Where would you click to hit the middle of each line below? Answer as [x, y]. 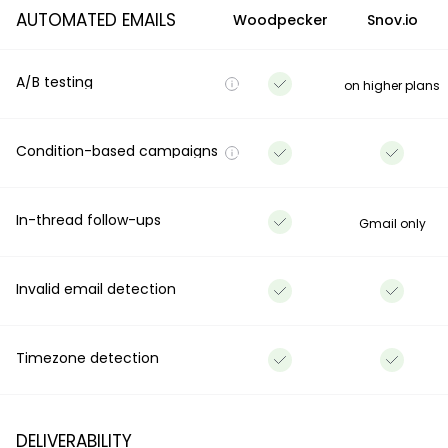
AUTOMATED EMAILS [96, 20]
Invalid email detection [96, 289]
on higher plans [392, 86]
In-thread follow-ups [88, 220]
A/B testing [54, 82]
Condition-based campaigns [117, 151]
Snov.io [392, 20]
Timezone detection [87, 358]
